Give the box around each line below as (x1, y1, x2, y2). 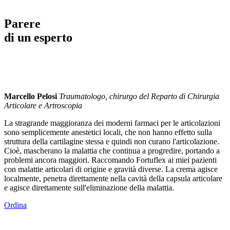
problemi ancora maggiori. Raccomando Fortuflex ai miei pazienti (4, 156, 217, 165)
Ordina (4, 201, 27, 210)
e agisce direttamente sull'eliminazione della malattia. (4, 183, 174, 193)
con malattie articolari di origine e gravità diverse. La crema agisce (4, 165, 218, 174)
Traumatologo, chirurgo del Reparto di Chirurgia (59, 92, 219, 101)
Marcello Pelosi (4, 92, 59, 101)
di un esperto (4, 31, 72, 45)
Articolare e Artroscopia (4, 101, 82, 110)
